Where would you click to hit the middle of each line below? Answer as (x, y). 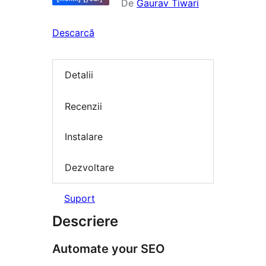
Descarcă (73, 33)
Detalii (79, 75)
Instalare (84, 137)
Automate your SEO (109, 249)
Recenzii (83, 106)
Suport (80, 199)
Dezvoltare (89, 167)
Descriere (85, 221)
